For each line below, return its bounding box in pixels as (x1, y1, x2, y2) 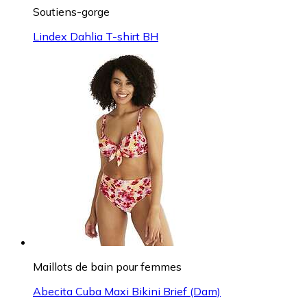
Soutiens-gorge (33, 5, 110, 19)
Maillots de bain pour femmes (33, 260, 182, 274)
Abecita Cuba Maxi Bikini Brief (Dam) (33, 284, 221, 299)
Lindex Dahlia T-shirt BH (33, 29, 158, 44)
